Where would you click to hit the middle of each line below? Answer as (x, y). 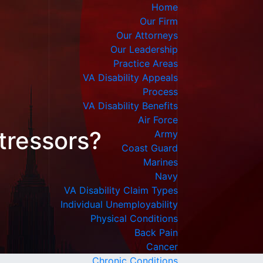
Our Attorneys (147, 35)
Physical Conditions (134, 218)
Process (160, 92)
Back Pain (156, 232)
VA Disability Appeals (130, 77)
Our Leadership (144, 49)
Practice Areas (146, 63)
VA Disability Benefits (130, 106)
